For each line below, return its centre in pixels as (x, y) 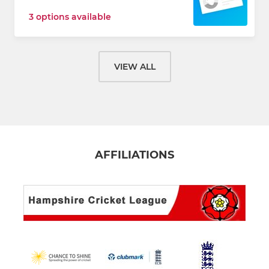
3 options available (70, 17)
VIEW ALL (134, 67)
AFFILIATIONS (134, 155)
